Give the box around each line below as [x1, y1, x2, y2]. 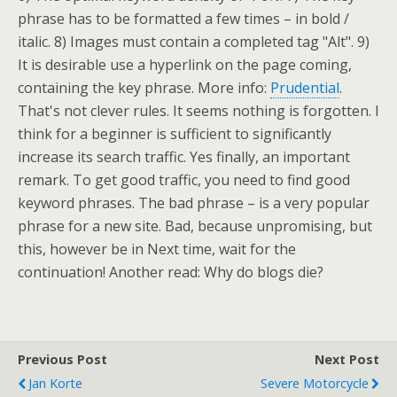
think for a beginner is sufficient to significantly [18, 124, 331, 144]
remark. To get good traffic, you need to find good [18, 170, 350, 190]
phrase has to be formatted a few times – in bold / [18, 9, 349, 28]
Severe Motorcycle [261, 375, 369, 392]
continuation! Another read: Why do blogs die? [18, 262, 323, 282]
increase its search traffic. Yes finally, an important [18, 147, 350, 167]
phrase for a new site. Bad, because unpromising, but [18, 216, 372, 236]
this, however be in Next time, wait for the [18, 239, 296, 259]
